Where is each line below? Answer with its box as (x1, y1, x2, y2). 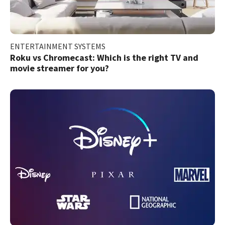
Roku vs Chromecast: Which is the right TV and (10, 51, 198, 63)
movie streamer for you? (10, 62, 109, 74)
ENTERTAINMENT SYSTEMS (10, 41, 105, 51)
